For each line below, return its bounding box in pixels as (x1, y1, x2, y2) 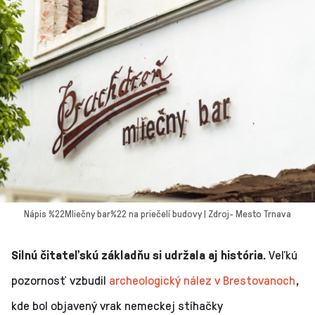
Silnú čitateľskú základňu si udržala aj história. (11, 246, 269, 264)
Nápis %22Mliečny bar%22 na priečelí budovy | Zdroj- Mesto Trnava (24, 207, 291, 221)
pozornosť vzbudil (11, 271, 109, 289)
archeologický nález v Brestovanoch (109, 271, 295, 289)
